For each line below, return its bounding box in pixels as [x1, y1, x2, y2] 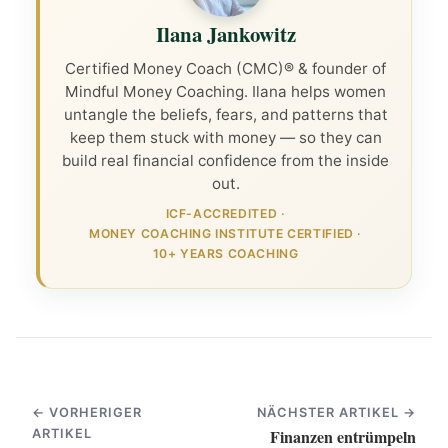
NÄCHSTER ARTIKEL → [256, 404, 416, 420]
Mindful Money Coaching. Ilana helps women [65, 82, 386, 102]
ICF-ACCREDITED [165, 205, 278, 221]
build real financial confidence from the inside [62, 151, 389, 171]
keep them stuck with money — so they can [69, 128, 382, 148]
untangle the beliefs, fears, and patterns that [63, 105, 388, 125]
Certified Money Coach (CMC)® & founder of [65, 59, 386, 79]
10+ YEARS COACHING [152, 245, 299, 261]
